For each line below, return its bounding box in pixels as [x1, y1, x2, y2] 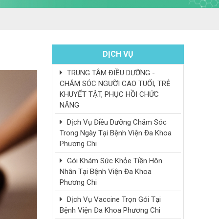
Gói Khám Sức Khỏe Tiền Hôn [65, 156, 162, 165]
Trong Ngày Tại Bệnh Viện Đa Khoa [60, 128, 172, 137]
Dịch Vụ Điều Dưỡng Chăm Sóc [65, 117, 167, 127]
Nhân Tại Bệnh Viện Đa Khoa [60, 167, 152, 176]
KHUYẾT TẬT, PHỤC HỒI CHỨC [60, 89, 159, 99]
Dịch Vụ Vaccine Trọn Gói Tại [65, 195, 161, 204]
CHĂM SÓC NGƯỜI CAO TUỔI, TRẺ [60, 79, 171, 88]
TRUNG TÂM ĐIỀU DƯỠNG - [65, 68, 155, 77]
